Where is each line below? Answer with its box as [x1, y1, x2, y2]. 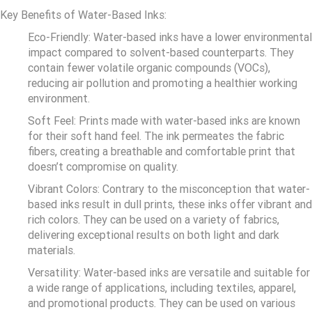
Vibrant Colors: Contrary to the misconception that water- [28, 182, 310, 196]
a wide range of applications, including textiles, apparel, [28, 281, 296, 295]
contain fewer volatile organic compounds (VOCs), [28, 61, 270, 75]
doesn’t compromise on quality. [28, 160, 178, 174]
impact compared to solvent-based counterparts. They [28, 46, 294, 60]
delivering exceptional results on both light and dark [28, 228, 279, 242]
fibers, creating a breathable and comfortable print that [28, 145, 295, 159]
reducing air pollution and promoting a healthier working [28, 77, 297, 91]
